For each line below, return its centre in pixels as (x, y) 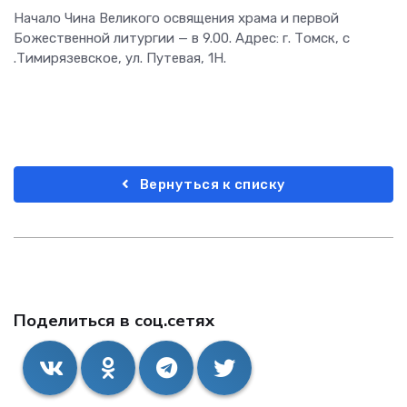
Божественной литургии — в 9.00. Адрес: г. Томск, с (182, 38)
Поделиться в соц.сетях (114, 320)
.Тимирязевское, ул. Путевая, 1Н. (120, 58)
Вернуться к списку (211, 184)
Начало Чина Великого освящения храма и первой (176, 18)
